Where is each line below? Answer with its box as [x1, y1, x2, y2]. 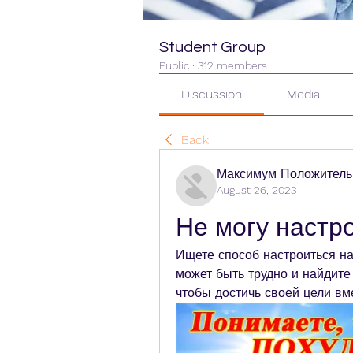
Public [159, 59, 189, 72]
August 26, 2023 [217, 184, 296, 196]
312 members [198, 59, 267, 72]
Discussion [181, 87, 243, 102]
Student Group [159, 39, 266, 55]
